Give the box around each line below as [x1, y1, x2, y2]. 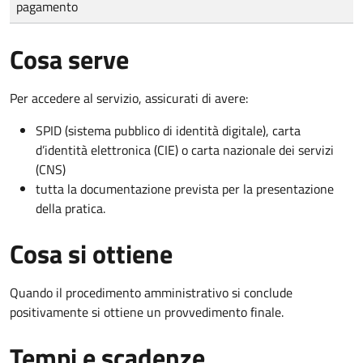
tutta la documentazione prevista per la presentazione [36, 178, 334, 199]
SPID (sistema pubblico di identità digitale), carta [36, 120, 301, 140]
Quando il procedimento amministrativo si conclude [10, 282, 293, 302]
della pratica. [36, 198, 105, 218]
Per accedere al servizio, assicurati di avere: [10, 88, 248, 108]
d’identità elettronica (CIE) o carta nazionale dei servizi [36, 139, 334, 160]
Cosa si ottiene [10, 233, 173, 273]
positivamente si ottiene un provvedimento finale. [10, 301, 284, 322]
